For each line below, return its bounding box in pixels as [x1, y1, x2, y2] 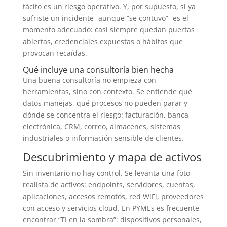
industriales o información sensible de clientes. [22, 133, 184, 143]
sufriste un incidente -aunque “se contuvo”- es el [22, 13, 188, 23]
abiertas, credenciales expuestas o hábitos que [22, 36, 183, 46]
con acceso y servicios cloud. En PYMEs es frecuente [22, 203, 199, 213]
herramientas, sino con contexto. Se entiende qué [22, 86, 192, 96]
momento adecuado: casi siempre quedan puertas [22, 24, 195, 34]
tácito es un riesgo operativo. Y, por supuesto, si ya [22, 1, 196, 11]
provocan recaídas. [22, 48, 87, 58]
